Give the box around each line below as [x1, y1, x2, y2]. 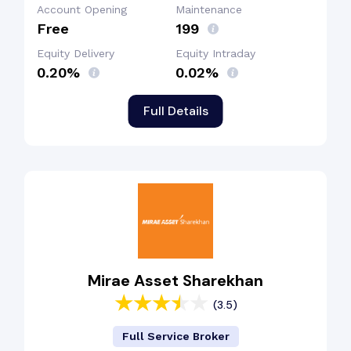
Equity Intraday [175, 47, 255, 60]
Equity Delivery [37, 47, 114, 60]
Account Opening [37, 3, 127, 16]
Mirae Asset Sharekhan [88, 270, 263, 291]
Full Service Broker [121, 330, 230, 342]
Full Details [143, 102, 208, 119]
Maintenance [175, 3, 242, 16]
